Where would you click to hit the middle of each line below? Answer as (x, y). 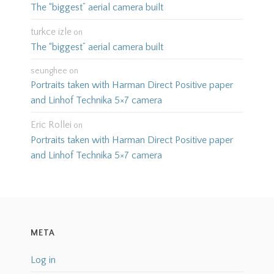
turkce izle (51, 32)
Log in (43, 260)
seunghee (49, 71)
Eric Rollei (51, 125)
